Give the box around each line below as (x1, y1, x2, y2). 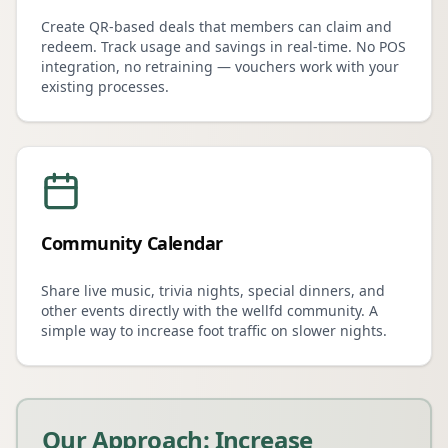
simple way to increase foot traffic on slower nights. (41, 321, 387, 340)
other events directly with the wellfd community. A (41, 301, 378, 320)
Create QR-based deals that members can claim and (41, 17, 392, 36)
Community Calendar (41, 231, 223, 255)
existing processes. (41, 77, 169, 96)
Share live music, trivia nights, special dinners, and (41, 281, 385, 300)
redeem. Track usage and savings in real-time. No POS (41, 37, 406, 56)
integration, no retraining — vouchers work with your (41, 57, 399, 76)
